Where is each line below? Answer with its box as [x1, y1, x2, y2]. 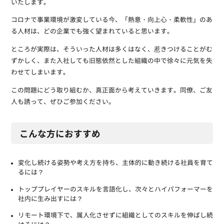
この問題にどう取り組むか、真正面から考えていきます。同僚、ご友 [10, 86, 212, 94]
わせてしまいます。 [10, 69, 69, 77]
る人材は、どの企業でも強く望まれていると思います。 [10, 28, 173, 36]
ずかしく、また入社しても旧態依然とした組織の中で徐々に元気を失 [10, 57, 212, 65]
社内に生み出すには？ [17, 195, 83, 203]
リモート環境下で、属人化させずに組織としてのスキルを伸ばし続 [17, 211, 213, 219]
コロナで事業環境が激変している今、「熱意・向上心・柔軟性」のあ [10, 16, 212, 24]
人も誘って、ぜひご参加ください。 [10, 98, 115, 106]
